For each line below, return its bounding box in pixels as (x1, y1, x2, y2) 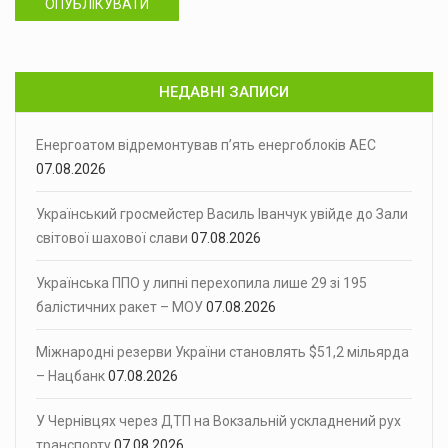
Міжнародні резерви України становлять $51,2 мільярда (36, 343, 409, 360)
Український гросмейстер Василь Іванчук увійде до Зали (36, 205, 408, 222)
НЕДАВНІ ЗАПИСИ (159, 82, 289, 101)
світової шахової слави (36, 229, 188, 246)
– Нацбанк (36, 367, 105, 384)
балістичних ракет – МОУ (36, 298, 203, 315)
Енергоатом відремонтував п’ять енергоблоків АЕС (36, 136, 376, 153)
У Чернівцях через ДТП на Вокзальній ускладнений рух (36, 412, 401, 429)
